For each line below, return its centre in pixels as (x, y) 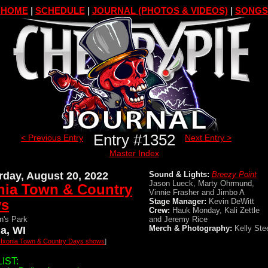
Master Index (134, 153)
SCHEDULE (60, 10)
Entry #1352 (134, 140)
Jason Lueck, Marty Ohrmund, (202, 183)
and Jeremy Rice (178, 219)
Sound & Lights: (179, 174)
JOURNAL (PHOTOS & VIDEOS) (160, 10)
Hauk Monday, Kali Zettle (215, 210)
